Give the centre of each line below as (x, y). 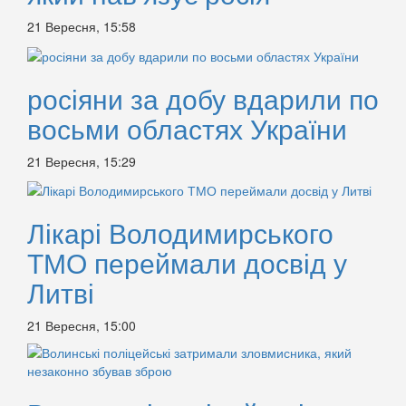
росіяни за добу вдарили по (203, 98)
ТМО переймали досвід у (187, 262)
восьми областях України (187, 128)
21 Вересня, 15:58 (82, 27)
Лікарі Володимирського (180, 232)
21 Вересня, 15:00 (82, 325)
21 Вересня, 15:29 (82, 161)
